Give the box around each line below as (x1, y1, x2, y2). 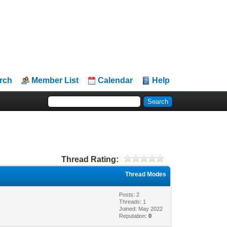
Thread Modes (125, 170, 167, 178)
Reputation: (119, 212, 149, 219)
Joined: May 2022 (119, 205, 163, 212)
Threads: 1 (119, 198, 146, 205)
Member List (31, 76, 79, 85)
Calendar (98, 76, 133, 85)
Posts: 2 (119, 191, 140, 198)
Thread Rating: (61, 155, 119, 164)
